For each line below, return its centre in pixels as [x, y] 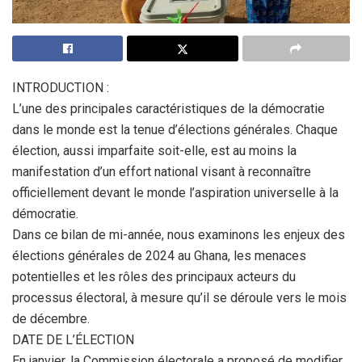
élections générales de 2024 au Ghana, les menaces [159, 256]
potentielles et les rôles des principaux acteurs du [154, 277]
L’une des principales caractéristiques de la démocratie [168, 109]
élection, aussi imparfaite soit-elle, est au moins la [154, 151]
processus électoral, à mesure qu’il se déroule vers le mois [179, 298]
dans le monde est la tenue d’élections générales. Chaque [175, 130]
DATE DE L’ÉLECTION [73, 340]
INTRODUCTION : [61, 88]
